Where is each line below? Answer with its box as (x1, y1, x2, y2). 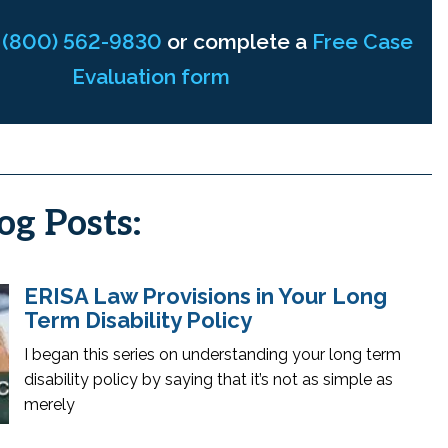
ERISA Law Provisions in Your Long (24, 283, 387, 309)
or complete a (162, 29, 313, 54)
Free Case (312, 29, 414, 54)
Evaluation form (71, 64, 230, 89)
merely (24, 395, 75, 414)
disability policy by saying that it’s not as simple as (24, 370, 393, 389)
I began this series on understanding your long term (24, 345, 401, 364)
